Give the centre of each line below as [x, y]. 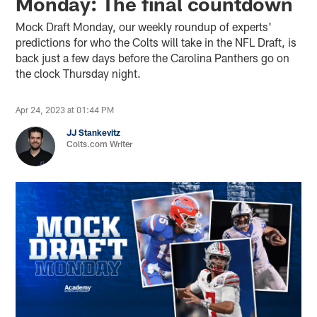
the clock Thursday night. [80, 73]
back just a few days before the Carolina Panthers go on [153, 57]
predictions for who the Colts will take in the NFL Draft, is [156, 42]
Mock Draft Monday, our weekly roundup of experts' [144, 26]
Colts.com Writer [100, 143]
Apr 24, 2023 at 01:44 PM [65, 109]
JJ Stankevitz [94, 132]
